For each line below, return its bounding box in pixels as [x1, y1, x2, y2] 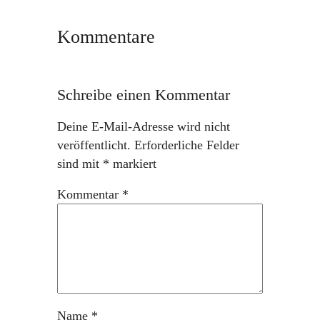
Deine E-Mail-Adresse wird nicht [56, 119, 230, 134]
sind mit [56, 156, 103, 171]
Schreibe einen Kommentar [56, 85, 230, 104]
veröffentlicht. [56, 137, 131, 152]
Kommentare [56, 26, 155, 48]
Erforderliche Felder [134, 137, 239, 152]
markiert [109, 156, 156, 171]
